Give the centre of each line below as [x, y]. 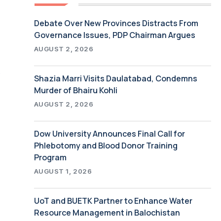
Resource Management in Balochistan [107, 212]
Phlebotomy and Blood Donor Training [106, 145]
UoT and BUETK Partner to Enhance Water [113, 201]
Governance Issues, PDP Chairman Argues [114, 35]
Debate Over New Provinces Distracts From [116, 23]
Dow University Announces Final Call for [109, 133]
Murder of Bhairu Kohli [75, 90]
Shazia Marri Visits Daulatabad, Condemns [115, 78]
